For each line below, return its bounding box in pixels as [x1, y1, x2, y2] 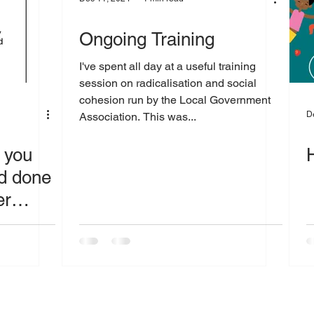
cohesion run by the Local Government [78, 93, 271, 107]
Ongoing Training [78, 29, 214, 50]
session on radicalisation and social [78, 76, 257, 90]
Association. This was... [78, 110, 196, 123]
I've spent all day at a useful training [78, 60, 256, 73]
